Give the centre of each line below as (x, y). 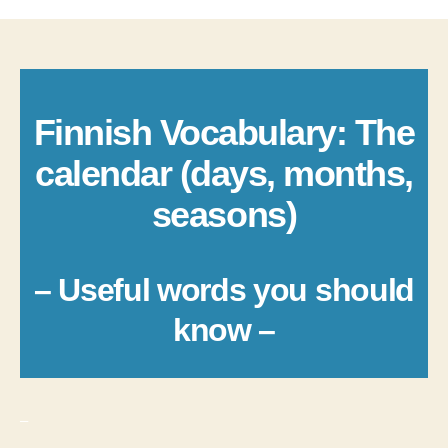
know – (224, 330)
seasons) (224, 215)
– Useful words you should (224, 290)
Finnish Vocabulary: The (224, 133)
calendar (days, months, (224, 174)
